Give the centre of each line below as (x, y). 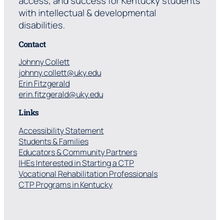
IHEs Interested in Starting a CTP (76, 163)
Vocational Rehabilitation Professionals (88, 174)
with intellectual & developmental (87, 13)
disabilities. (42, 25)
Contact (32, 44)
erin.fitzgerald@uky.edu (61, 95)
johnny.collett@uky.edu (60, 73)
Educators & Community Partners (78, 152)
